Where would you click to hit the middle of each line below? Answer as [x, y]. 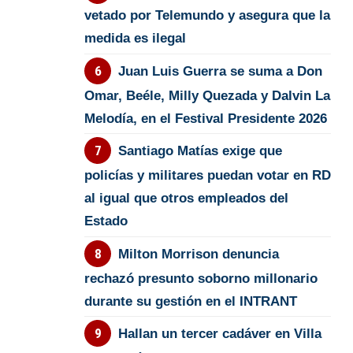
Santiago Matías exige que [200, 151]
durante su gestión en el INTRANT [191, 301]
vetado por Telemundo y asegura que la [208, 16]
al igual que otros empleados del [187, 199]
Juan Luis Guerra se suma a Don [220, 71]
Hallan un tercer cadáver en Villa [219, 334]
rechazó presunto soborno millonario [201, 278]
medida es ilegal [136, 39]
